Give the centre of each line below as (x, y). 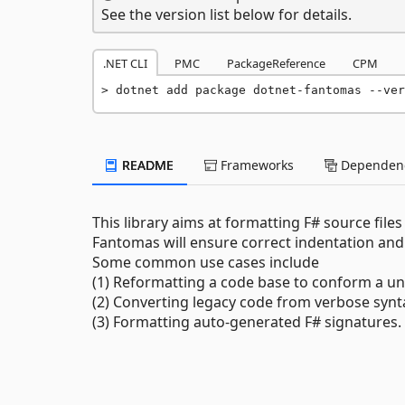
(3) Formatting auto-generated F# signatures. (247, 322)
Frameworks (255, 165)
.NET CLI (125, 63)
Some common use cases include (206, 262)
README (146, 165)
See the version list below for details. (226, 14)
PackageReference (276, 63)
